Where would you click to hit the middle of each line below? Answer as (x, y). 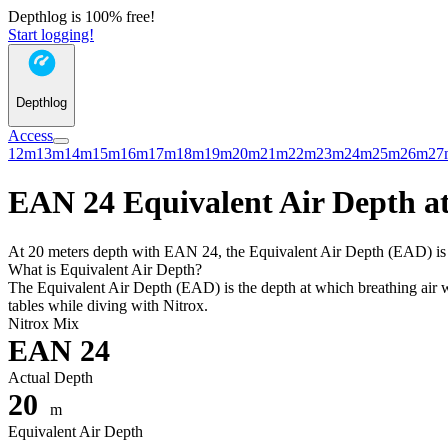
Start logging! (51, 34)
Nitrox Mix (43, 323)
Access (30, 135)
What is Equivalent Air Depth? (105, 269)
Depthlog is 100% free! (81, 16)
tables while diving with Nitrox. (108, 305)
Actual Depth (50, 377)
